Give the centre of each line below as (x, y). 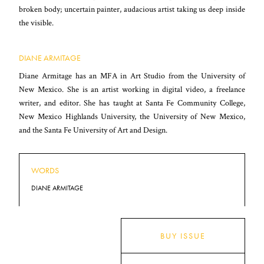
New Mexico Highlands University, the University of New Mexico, (132, 117)
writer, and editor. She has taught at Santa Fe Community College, (132, 103)
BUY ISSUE (183, 236)
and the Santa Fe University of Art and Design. (93, 130)
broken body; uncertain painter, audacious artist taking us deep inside (132, 9)
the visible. (37, 23)
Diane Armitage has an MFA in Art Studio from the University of (132, 76)
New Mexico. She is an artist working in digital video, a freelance (132, 90)
